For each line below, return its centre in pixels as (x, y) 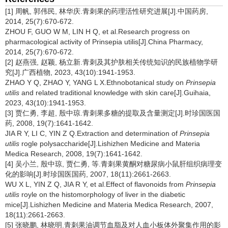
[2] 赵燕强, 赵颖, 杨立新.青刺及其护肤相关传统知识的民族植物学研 (111, 62)
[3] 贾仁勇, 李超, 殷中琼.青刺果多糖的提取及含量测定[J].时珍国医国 (113, 113)
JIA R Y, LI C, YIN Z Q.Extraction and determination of (92, 133)
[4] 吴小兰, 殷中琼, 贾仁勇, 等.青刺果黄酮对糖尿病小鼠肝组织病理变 (113, 164)
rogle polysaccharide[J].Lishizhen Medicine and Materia (110, 144)
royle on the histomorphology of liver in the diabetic (102, 194)
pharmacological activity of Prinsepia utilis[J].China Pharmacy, (104, 42)
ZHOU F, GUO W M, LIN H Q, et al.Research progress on (97, 32)
